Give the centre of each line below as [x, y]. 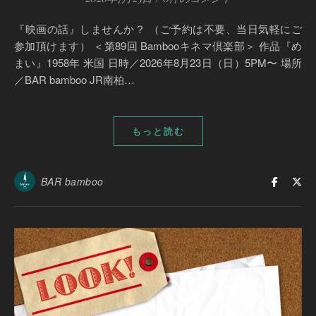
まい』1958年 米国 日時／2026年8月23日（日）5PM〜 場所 [158, 62]
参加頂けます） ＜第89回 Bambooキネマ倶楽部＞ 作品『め [158, 45]
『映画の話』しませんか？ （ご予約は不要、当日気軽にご [25, 28]
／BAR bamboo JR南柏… [74, 79]
